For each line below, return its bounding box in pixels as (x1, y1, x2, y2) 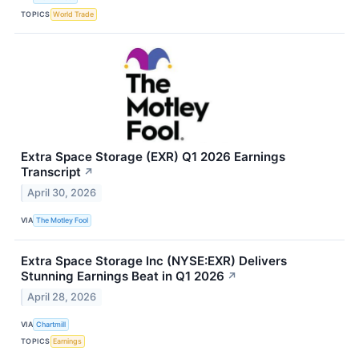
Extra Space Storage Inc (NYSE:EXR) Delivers (21, 252, 287, 268)
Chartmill (36, 320, 67, 329)
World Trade (53, 9, 95, 18)
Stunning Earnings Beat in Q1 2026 (21, 268, 224, 284)
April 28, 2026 (27, 290, 97, 303)
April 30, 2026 (27, 186, 97, 199)
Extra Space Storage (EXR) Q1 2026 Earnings (21, 149, 285, 165)
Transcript (21, 164, 81, 180)
